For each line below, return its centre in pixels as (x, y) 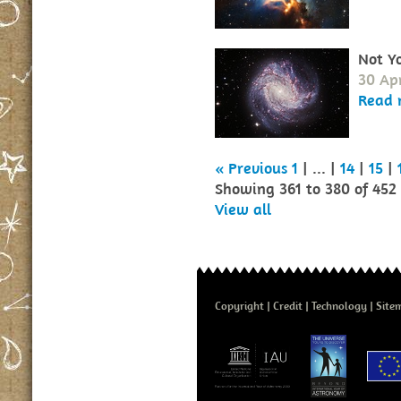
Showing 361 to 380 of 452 (306, 188)
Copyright (239, 306)
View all (243, 209)
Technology (339, 306)
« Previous (251, 168)
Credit (288, 306)
